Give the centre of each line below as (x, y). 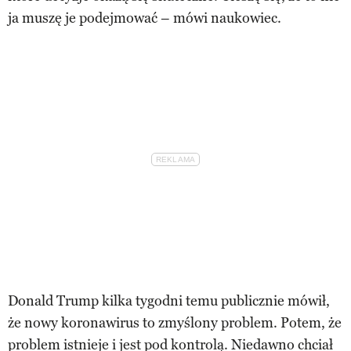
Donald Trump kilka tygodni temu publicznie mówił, (169, 300)
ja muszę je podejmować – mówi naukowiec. (145, 18)
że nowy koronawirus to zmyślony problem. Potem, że (175, 322)
